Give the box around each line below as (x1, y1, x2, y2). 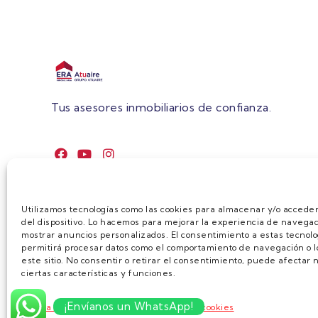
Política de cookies (21, 302, 100, 312)
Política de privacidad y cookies (99, 302, 234, 312)
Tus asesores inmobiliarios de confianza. (51, 100, 271, 115)
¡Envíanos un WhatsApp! (65, 300, 193, 313)
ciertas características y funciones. (21, 268, 175, 278)
